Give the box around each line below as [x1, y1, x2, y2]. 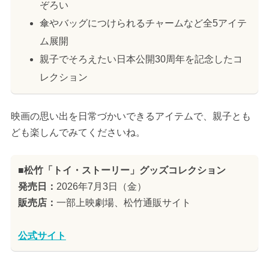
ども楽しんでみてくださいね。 [10, 127, 145, 138]
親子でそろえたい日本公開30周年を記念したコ [39, 53, 243, 64]
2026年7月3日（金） [56, 181, 147, 192]
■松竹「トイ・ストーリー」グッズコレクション [17, 165, 226, 175]
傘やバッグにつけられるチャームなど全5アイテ [39, 17, 247, 28]
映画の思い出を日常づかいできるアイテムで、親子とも [10, 110, 251, 121]
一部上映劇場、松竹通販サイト [56, 197, 191, 208]
